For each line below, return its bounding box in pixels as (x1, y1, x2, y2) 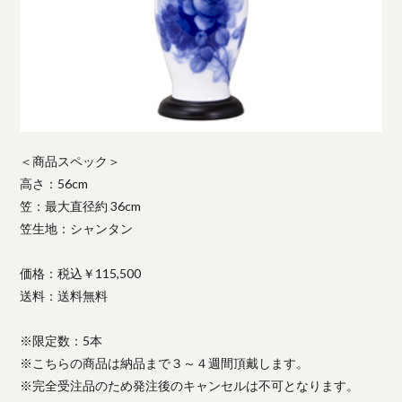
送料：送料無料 (20, 287, 109, 303)
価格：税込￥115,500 (20, 265, 142, 281)
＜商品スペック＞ (20, 153, 121, 169)
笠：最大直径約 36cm (20, 197, 142, 214)
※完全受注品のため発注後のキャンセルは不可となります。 (20, 377, 360, 393)
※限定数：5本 (20, 332, 103, 348)
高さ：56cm (20, 175, 89, 191)
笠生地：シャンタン (20, 220, 134, 236)
